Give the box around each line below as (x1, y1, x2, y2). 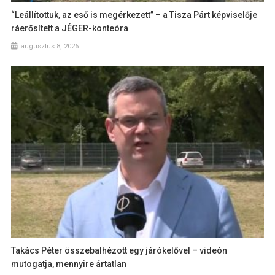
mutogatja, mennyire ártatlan (11, 258, 127, 269)
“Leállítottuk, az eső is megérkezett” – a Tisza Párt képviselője (11, 10, 258, 20)
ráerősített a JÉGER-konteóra (11, 23, 129, 34)
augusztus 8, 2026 (21, 42, 79, 51)
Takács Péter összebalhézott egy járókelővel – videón (11, 245, 228, 255)
